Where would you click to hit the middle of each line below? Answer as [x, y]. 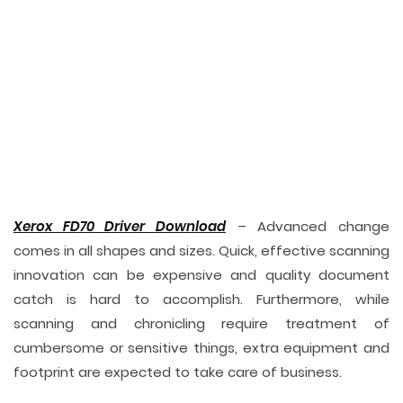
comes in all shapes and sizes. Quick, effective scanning [201, 251]
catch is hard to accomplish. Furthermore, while [201, 299]
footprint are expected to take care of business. [178, 372]
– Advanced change [308, 226]
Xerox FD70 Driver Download [120, 226]
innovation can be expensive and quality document [201, 275]
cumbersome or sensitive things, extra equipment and [201, 348]
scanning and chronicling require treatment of [201, 323]
